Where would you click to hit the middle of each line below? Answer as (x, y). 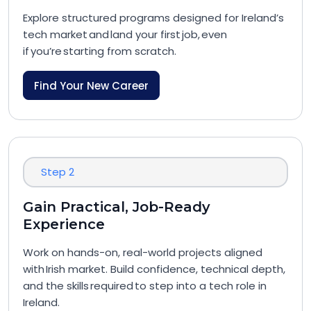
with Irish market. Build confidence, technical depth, (154, 269)
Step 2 (58, 172)
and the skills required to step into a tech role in (145, 286)
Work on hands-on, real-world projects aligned (143, 252)
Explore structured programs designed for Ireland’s (153, 18)
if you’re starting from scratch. (100, 51)
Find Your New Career (91, 85)
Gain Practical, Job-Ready (117, 207)
